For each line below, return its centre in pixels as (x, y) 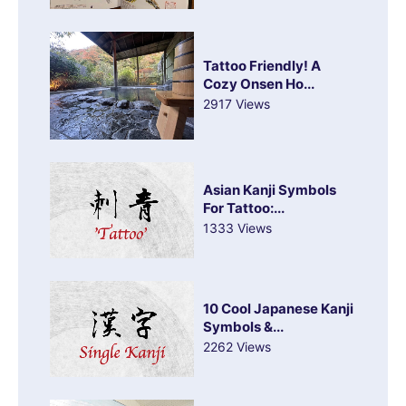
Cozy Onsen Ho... (259, 83)
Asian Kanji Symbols (270, 190)
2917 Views (237, 103)
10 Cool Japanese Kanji (278, 309)
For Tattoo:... (244, 208)
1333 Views (237, 228)
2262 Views (237, 347)
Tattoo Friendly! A (262, 65)
